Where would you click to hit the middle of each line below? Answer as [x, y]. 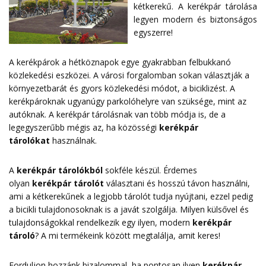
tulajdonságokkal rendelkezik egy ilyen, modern [101, 223]
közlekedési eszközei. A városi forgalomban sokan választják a [129, 75]
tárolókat [29, 141]
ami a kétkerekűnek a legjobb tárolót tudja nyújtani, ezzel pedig [131, 197]
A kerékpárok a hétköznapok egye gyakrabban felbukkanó [120, 62]
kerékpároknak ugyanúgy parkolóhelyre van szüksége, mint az [128, 102]
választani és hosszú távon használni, [177, 183]
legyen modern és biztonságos [195, 20]
